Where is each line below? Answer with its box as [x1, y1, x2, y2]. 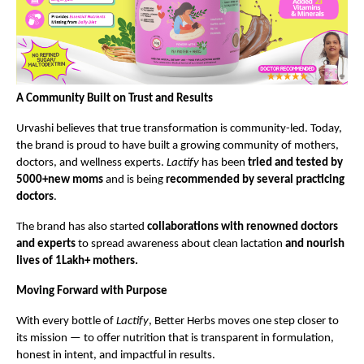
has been [199, 157, 248, 170]
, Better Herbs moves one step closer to [149, 315, 339, 328]
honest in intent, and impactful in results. [16, 349, 215, 362]
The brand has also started [16, 221, 147, 234]
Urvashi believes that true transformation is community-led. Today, [16, 123, 342, 136]
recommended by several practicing [166, 174, 344, 187]
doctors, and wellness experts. [16, 157, 167, 170]
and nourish [285, 238, 344, 251]
